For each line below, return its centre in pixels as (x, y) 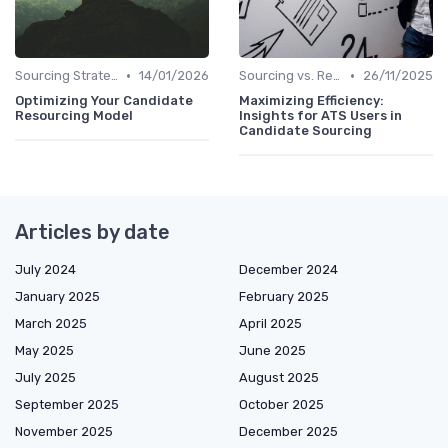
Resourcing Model (74, 116)
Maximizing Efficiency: (311, 101)
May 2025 (44, 351)
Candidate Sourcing (305, 131)
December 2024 (288, 270)
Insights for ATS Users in (320, 116)
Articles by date (92, 232)
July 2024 (45, 270)
